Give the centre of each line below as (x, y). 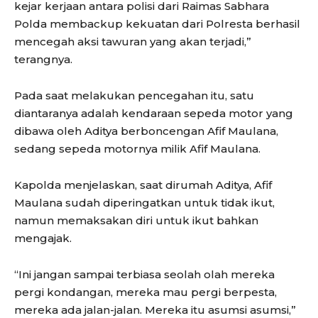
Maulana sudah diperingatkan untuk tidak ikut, (144, 202)
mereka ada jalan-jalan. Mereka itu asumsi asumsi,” (155, 309)
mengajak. (43, 238)
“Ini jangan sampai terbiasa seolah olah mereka (144, 274)
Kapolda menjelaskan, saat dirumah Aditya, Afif (143, 185)
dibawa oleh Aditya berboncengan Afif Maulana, (146, 131)
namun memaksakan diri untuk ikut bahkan (136, 220)
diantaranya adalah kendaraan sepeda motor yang (154, 113)
